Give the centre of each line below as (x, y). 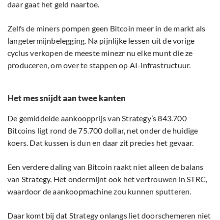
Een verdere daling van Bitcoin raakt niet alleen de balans (106, 167)
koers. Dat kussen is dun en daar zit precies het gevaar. (101, 143)
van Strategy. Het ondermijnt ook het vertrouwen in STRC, (108, 179)
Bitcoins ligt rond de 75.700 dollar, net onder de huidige (103, 131)
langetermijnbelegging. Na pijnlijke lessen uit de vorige (101, 41)
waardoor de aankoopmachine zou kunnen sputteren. (99, 192)
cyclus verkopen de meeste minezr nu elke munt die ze (100, 53)
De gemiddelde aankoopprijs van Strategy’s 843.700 (97, 118)
